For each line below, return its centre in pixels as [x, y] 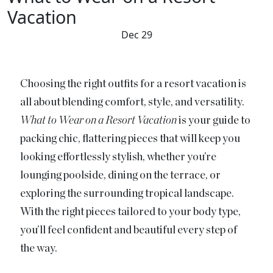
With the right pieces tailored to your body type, [131, 212]
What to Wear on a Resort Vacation [99, 120]
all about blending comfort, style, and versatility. [133, 102]
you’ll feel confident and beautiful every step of [129, 230]
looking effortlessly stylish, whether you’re [119, 157]
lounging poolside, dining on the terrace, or [121, 175]
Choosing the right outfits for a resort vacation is [133, 84]
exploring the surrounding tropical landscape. [127, 193]
